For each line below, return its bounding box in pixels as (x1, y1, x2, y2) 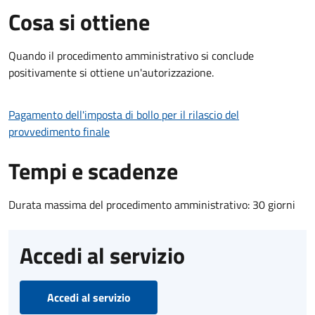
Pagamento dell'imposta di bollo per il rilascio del (8, 105, 239, 123)
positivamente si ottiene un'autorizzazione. (8, 63, 214, 81)
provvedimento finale (8, 122, 110, 140)
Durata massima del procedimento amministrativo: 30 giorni (8, 195, 295, 213)
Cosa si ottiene (8, 4, 150, 39)
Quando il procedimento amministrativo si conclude (8, 46, 254, 64)
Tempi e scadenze (8, 153, 178, 188)
